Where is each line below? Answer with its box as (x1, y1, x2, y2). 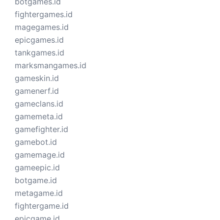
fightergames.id (15, 9, 73, 20)
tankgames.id (15, 48, 64, 58)
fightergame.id (15, 201, 69, 211)
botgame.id (15, 175, 57, 186)
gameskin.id (15, 73, 59, 83)
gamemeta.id (15, 111, 63, 122)
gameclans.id (15, 99, 63, 109)
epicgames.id (15, 35, 64, 45)
